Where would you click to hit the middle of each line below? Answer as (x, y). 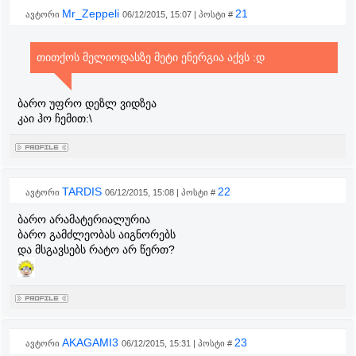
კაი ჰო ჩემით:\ (55, 118)
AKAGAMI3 (92, 342)
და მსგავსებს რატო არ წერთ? (96, 250)
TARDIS (83, 192)
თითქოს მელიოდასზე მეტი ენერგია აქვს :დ (150, 57)
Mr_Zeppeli (92, 14)
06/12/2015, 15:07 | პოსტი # (179, 14)
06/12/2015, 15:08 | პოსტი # (161, 192)
